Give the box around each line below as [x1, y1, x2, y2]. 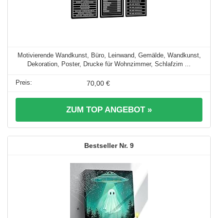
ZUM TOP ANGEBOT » [66, 105, 152, 114]
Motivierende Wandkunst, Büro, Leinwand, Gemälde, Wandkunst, [17, 51, 201, 59]
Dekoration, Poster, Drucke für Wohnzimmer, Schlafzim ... [27, 60, 191, 68]
